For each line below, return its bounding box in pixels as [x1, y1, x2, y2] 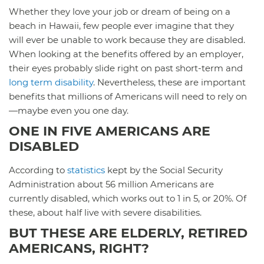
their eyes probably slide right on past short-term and [9, 62, 243, 74]
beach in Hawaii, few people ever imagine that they [9, 19, 234, 31]
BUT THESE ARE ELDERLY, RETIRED [9, 225, 247, 241]
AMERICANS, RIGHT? [9, 240, 149, 256]
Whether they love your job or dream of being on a [9, 5, 230, 17]
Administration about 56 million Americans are [9, 178, 214, 190]
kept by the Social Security [105, 164, 223, 176]
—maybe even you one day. [9, 104, 128, 116]
